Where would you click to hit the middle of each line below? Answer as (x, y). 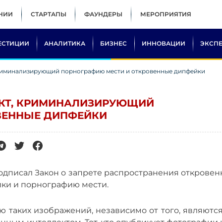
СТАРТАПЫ (49, 14)
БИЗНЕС (113, 43)
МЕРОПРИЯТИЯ (166, 14)
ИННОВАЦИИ (164, 43)
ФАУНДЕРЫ (103, 14)
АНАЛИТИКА (65, 43)
